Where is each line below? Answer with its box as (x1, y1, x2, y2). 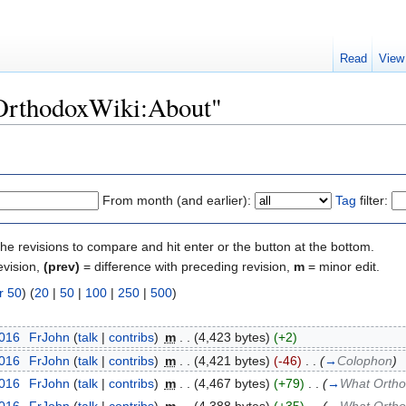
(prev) (43, 258, 80, 274)
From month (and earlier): (102, 192, 251, 208)
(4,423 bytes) (193, 330, 270, 345)
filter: (356, 192, 388, 208)
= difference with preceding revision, (80, 258, 294, 274)
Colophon (336, 353, 392, 368)
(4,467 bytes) (193, 375, 270, 391)
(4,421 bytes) (193, 353, 270, 368)
